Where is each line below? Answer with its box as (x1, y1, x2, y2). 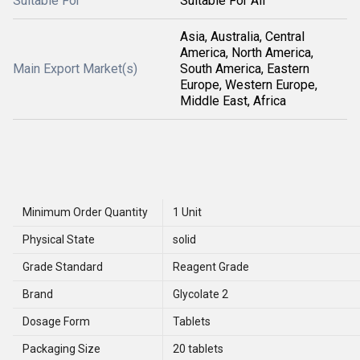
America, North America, (180, 44, 313, 60)
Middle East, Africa (180, 92, 286, 108)
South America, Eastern (180, 60, 309, 76)
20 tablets (173, 342, 223, 356)
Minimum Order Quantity (22, 206, 148, 219)
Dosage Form (22, 315, 90, 329)
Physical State (22, 233, 95, 247)
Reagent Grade (173, 260, 249, 274)
